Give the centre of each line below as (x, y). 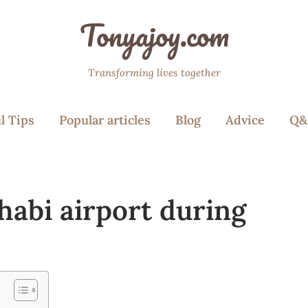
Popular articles (105, 120)
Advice (245, 120)
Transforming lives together (154, 73)
